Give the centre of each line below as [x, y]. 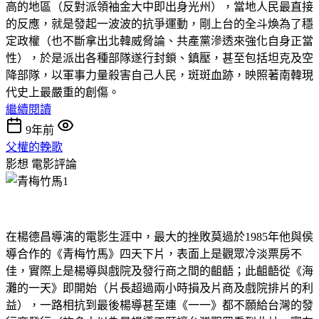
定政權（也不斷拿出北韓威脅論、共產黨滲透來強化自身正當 [159, 41]
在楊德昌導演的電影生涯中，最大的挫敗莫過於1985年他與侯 [159, 236]
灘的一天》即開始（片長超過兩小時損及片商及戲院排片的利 [159, 288]
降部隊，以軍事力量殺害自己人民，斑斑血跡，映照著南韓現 [159, 75]
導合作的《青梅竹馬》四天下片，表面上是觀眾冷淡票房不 [154, 253]
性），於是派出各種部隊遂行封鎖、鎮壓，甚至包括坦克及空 [159, 58]
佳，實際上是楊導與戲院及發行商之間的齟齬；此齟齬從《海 [159, 271]
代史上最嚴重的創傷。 [63, 92]
